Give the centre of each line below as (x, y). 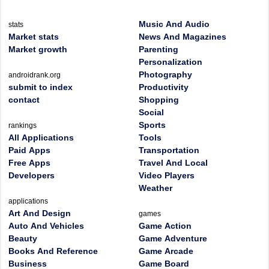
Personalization (171, 62)
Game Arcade (166, 251)
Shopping (159, 100)
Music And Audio (174, 24)
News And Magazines (183, 37)
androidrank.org (35, 75)
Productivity (164, 87)
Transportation (169, 150)
